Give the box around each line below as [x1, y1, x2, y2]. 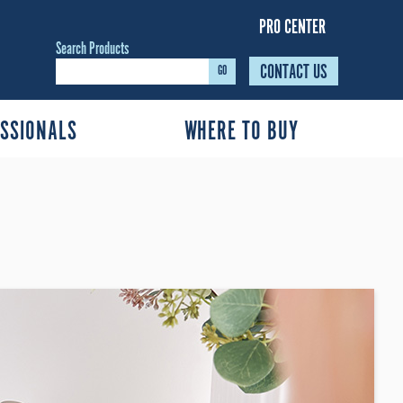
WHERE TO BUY [184, 115, 299, 148]
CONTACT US [260, 59, 327, 85]
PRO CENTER [259, 14, 326, 40]
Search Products [56, 38, 129, 60]
